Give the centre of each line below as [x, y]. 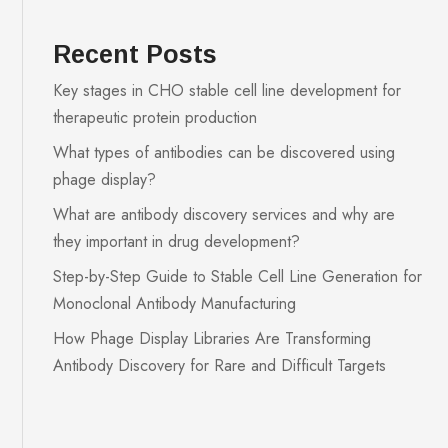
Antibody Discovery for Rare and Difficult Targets [220, 365]
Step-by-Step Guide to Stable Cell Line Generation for [238, 276]
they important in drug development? [177, 241]
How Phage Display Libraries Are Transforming [212, 338]
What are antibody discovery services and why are [224, 214]
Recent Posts [135, 53]
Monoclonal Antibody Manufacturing [175, 303]
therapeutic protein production [155, 117]
